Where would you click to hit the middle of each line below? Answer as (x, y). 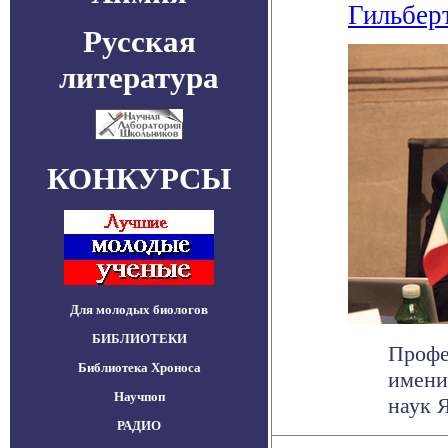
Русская (139, 41)
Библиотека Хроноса (139, 367)
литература (139, 77)
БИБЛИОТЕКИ (139, 338)
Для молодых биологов (139, 309)
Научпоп (139, 396)
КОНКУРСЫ (139, 178)
